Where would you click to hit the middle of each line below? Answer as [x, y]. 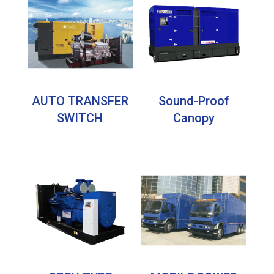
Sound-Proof [194, 101]
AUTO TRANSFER [80, 101]
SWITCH [80, 118]
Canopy [194, 118]
